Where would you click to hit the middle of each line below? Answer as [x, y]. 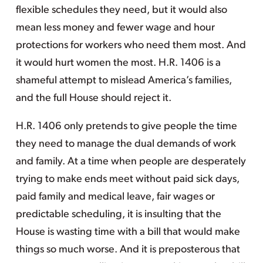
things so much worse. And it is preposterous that [128, 250]
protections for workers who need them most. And [131, 45]
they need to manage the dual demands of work [126, 144]
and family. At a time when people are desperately [131, 162]
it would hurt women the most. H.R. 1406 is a [118, 63]
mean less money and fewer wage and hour [115, 28]
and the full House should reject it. [93, 98]
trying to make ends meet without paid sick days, [127, 179]
